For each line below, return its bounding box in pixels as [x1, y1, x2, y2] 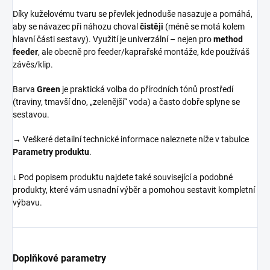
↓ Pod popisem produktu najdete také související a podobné [13, 172, 233, 182]
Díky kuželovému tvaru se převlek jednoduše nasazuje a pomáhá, [13, 8, 253, 19]
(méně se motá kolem [163, 21, 245, 31]
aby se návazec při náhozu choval [13, 21, 140, 31]
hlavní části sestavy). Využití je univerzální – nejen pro [13, 34, 213, 44]
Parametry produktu [13, 146, 89, 157]
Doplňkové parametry [13, 252, 106, 264]
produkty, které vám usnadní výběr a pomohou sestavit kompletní [13, 184, 255, 195]
